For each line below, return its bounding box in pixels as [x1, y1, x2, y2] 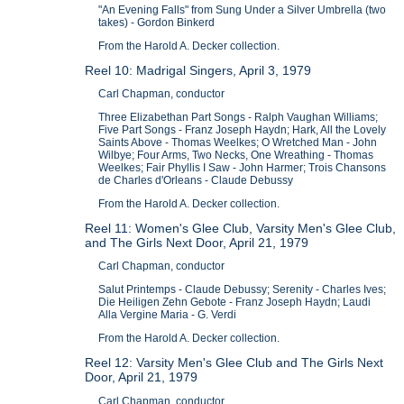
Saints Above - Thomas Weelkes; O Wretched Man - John [98, 136, 378, 150]
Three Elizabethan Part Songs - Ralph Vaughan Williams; [98, 111, 379, 124]
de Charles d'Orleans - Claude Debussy [98, 174, 294, 188]
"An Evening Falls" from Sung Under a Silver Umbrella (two [98, 3, 387, 16]
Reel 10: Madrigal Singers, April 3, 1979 [85, 62, 312, 78]
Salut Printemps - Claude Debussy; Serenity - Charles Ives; [98, 283, 387, 297]
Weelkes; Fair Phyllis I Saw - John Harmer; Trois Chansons [98, 161, 387, 175]
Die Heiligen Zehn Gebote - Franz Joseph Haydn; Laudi [98, 296, 372, 309]
